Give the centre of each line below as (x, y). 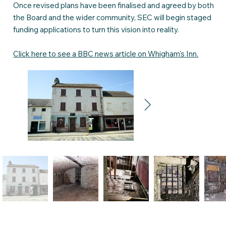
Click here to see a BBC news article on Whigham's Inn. (106, 53)
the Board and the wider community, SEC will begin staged (112, 17)
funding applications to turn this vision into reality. (96, 29)
